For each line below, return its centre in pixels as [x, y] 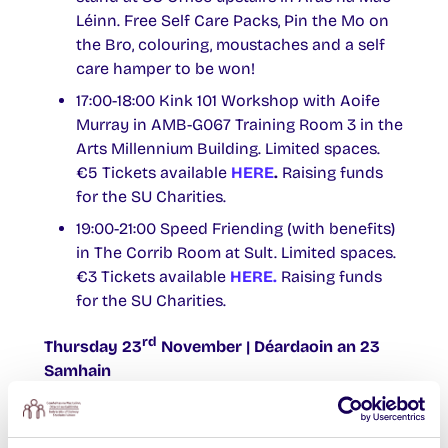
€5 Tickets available [153, 172]
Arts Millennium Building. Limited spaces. [228, 148]
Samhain [79, 371]
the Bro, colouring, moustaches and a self [230, 44]
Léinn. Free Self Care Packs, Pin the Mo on [232, 20]
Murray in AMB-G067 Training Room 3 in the [239, 124]
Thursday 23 [93, 347]
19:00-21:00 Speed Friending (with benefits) [235, 228]
